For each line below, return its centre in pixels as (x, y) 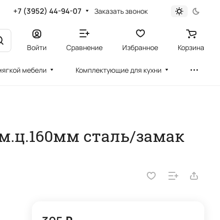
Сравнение (84, 47)
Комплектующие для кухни (119, 70)
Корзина (191, 47)
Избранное (140, 47)
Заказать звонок (121, 11)
